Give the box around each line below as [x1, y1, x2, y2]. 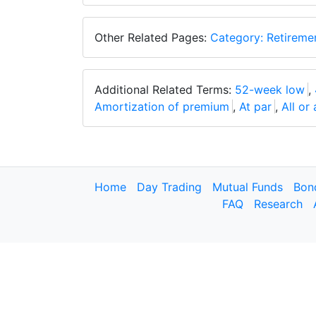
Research [254, 197, 303, 211]
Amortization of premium [95, 99, 229, 114]
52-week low [235, 83, 305, 97]
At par [239, 99, 272, 114]
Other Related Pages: [95, 30, 210, 44]
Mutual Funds [212, 180, 283, 194]
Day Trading [137, 180, 202, 194]
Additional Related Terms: [95, 83, 235, 97]
